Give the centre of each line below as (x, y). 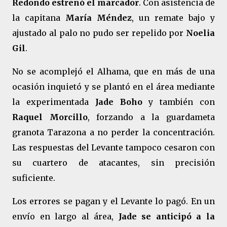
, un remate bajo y (173, 18)
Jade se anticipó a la (167, 216)
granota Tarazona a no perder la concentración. (113, 132)
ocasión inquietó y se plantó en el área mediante (113, 87)
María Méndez (99, 18)
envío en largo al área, (65, 216)
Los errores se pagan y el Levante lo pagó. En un (113, 201)
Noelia (200, 33)
